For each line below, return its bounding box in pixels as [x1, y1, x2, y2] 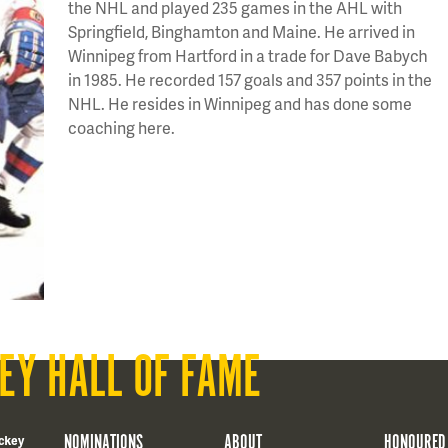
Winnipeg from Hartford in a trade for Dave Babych [68, 44, 428, 67]
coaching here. [68, 116, 175, 139]
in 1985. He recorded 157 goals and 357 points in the [68, 68, 432, 91]
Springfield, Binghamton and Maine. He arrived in [68, 20, 415, 43]
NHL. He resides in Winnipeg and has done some [68, 92, 412, 115]
